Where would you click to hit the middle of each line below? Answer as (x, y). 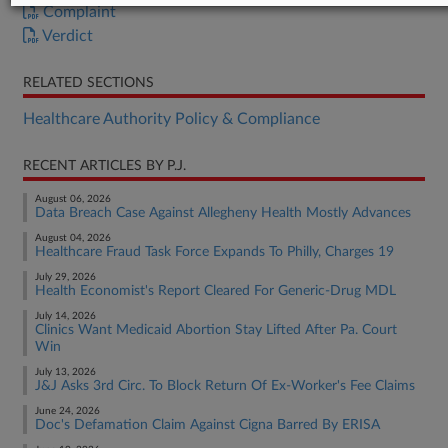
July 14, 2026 (65, 316)
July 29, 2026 (65, 277)
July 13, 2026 (65, 372)
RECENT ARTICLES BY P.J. (104, 166)
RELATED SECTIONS (88, 83)
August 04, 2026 (73, 238)
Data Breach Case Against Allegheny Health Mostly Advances (223, 213)
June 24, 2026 (67, 411)
